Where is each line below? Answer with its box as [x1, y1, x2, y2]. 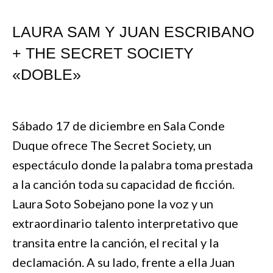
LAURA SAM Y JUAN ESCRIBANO [12, 23, 254, 41]
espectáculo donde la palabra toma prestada [12, 157, 253, 172]
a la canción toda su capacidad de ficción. [12, 177, 235, 192]
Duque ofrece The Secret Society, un [12, 138, 211, 153]
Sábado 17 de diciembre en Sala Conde [12, 118, 225, 133]
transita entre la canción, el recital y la [12, 235, 219, 250]
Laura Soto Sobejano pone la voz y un [12, 196, 213, 211]
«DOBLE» [12, 66, 81, 83]
